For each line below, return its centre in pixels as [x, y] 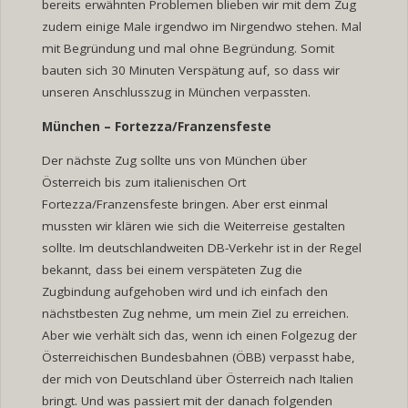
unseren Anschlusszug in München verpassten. [176, 92]
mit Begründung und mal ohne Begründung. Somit [188, 49]
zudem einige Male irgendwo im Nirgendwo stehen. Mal [201, 27]
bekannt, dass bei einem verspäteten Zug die [172, 270]
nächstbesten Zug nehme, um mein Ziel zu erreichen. [195, 314]
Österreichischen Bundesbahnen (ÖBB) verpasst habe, [198, 357]
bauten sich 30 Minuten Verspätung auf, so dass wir [190, 71]
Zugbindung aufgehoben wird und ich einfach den [184, 292]
